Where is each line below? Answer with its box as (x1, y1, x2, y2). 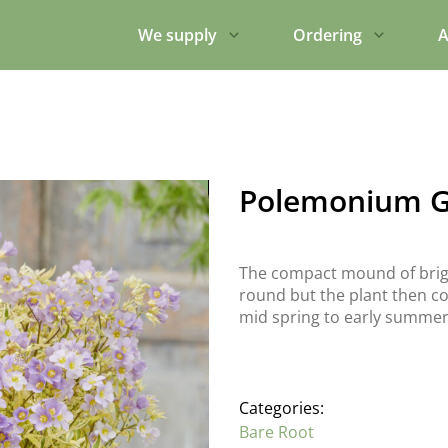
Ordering (293, 24, 362, 46)
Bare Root (239, 421, 314, 443)
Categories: (239, 397, 324, 419)
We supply (138, 24, 217, 46)
